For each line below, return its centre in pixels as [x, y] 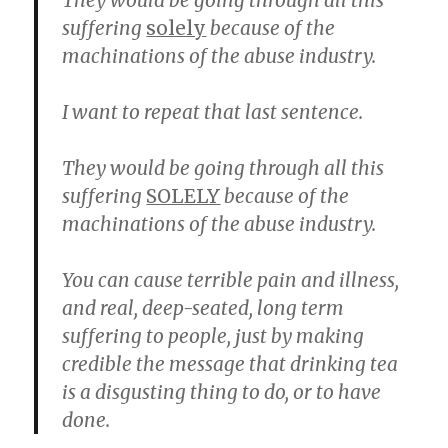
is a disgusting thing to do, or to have [222, 392]
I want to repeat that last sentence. [213, 112]
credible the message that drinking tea [230, 364]
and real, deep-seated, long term [203, 308]
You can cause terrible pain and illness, [231, 280]
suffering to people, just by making [213, 336]
